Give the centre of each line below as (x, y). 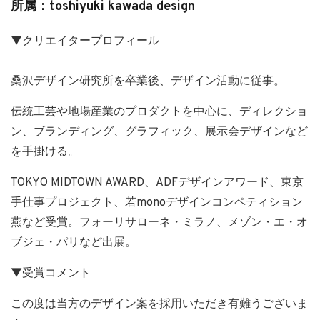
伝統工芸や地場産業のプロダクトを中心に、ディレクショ (159, 112)
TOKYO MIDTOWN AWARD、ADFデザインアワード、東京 (157, 183)
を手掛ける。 (45, 152)
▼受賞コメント (51, 274)
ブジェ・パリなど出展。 (74, 243)
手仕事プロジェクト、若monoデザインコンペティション (157, 203)
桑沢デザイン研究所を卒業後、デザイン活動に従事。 (148, 82)
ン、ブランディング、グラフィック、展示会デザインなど (159, 132)
